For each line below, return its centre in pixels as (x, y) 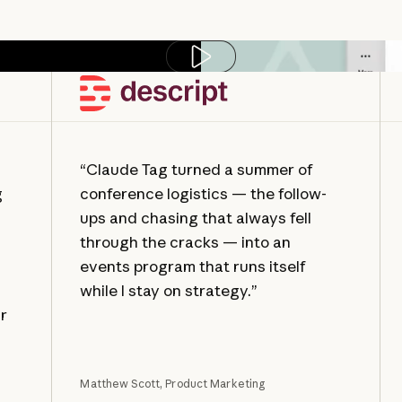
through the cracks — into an (186, 242)
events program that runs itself (193, 267)
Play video (243, 70)
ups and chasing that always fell (196, 218)
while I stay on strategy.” (169, 291)
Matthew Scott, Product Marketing (173, 384)
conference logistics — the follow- (204, 194)
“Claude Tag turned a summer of (197, 170)
